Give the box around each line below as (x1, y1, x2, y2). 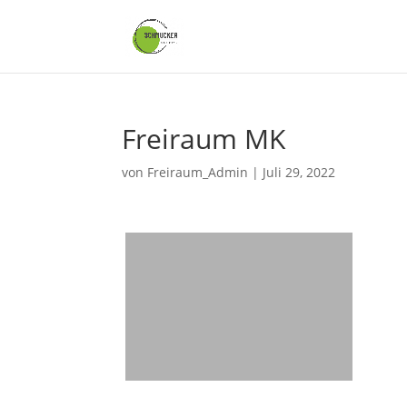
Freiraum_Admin (147, 164, 249, 181)
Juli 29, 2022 (263, 164, 336, 181)
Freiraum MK (122, 120, 286, 157)
